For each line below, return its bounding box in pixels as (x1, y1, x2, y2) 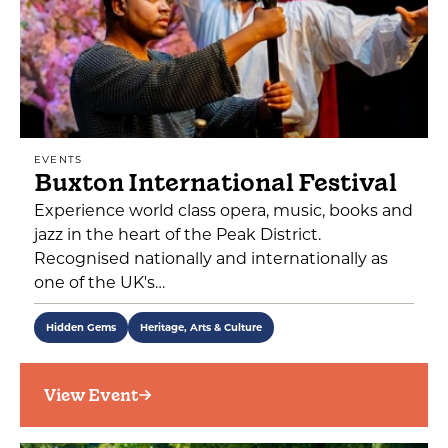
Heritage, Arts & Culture (140, 321, 262, 334)
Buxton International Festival (34, 166, 397, 199)
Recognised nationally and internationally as (34, 249, 388, 268)
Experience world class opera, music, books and (34, 201, 413, 220)
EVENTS (34, 153, 83, 166)
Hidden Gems (46, 321, 116, 334)
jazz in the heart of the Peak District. (34, 225, 321, 244)
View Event (44, 384, 139, 406)
